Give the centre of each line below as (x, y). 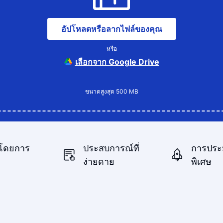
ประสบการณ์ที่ (111, 148)
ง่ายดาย (99, 162)
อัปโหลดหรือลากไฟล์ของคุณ (111, 29)
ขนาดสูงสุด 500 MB (111, 91)
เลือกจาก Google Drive (117, 62)
